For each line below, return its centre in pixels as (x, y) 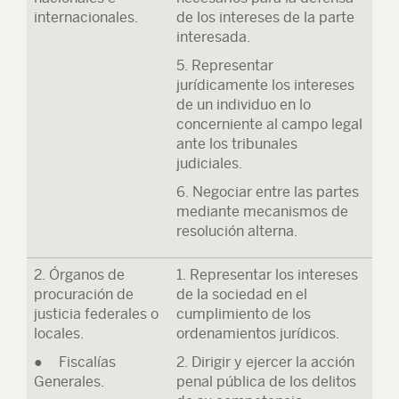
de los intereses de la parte (265, 17)
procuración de (84, 294)
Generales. (69, 382)
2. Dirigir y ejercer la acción (265, 362)
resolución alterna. (237, 231)
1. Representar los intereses (267, 275)
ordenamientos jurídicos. (258, 334)
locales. (59, 334)
